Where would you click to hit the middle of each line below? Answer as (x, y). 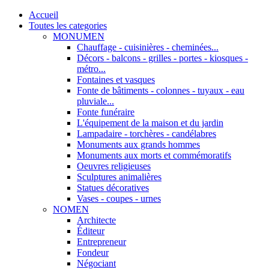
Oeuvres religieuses (114, 166)
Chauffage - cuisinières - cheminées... (148, 47)
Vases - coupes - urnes (119, 198)
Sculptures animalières (119, 177)
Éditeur (91, 231)
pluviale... (95, 101)
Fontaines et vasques (116, 79)
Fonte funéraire (106, 112)
